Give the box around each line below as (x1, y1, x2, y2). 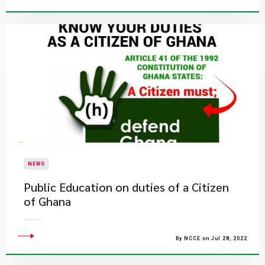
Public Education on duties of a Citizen (24, 179, 229, 195)
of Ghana (24, 193, 71, 209)
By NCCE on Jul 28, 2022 (176, 235, 247, 241)
